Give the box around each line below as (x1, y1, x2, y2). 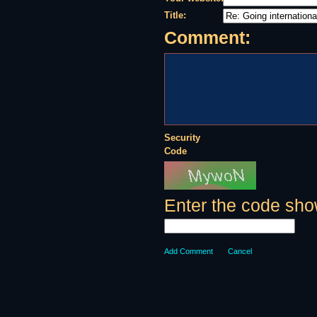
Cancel (228, 247, 252, 256)
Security (164, 132, 200, 144)
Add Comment (164, 247, 213, 256)
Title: (164, 10, 186, 21)
